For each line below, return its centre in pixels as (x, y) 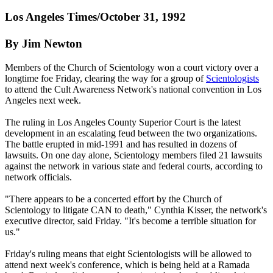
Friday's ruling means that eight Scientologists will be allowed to (128, 253)
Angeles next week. (43, 100)
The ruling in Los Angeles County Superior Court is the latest (123, 122)
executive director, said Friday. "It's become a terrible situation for (130, 221)
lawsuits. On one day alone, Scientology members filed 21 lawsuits (133, 155)
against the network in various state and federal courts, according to (134, 166)
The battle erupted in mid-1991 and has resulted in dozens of (121, 144)
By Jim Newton (44, 43)
